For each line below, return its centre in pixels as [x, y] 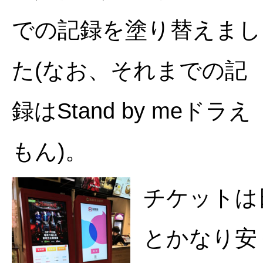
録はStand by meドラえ [131, 110]
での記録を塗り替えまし [136, 29]
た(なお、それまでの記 [129, 70]
